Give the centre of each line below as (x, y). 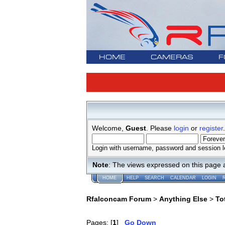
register (211, 128)
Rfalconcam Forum (119, 199)
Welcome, (108, 128)
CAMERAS (172, 58)
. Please (160, 128)
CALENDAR (183, 178)
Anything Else (183, 199)
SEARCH (154, 178)
